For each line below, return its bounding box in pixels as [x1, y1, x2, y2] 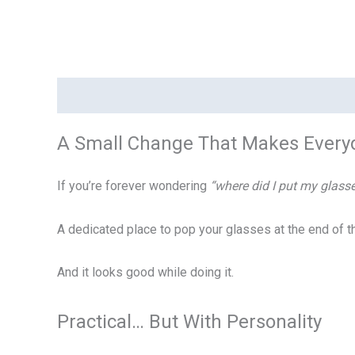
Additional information [137, 88, 258, 104]
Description [57, 88, 121, 104]
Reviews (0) [274, 88, 341, 104]
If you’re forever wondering [57, 178, 210, 194]
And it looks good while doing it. [57, 265, 234, 281]
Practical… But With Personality [57, 310, 322, 333]
